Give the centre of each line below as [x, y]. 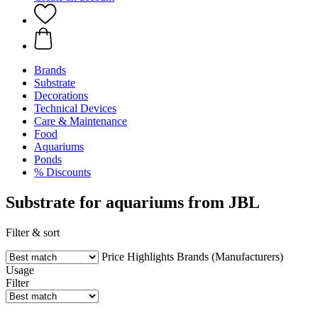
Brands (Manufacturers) [230, 256]
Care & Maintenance [81, 121]
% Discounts [62, 172]
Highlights [150, 256]
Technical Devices [75, 108]
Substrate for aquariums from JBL [133, 202]
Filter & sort [33, 232]
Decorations [61, 95]
